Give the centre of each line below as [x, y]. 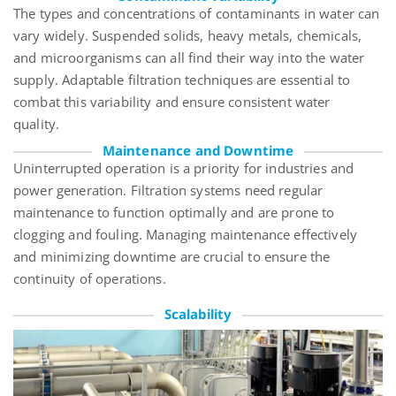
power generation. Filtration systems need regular [168, 190]
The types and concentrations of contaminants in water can [197, 14]
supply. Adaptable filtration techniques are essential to [182, 80]
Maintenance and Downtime [198, 151]
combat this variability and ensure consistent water [172, 102]
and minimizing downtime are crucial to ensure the [172, 257]
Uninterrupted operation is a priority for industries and [184, 168]
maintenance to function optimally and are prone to [174, 213]
